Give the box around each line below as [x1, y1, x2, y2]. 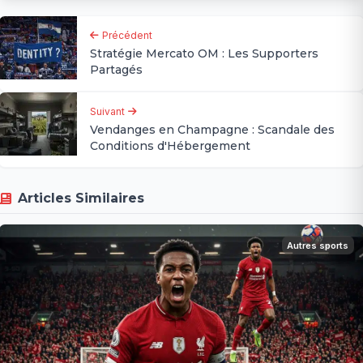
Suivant [90, 105, 126, 117]
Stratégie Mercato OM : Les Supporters [90, 45, 319, 61]
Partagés [90, 62, 143, 77]
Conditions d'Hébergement [90, 138, 251, 153]
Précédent [102, 28, 153, 41]
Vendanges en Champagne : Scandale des [90, 122, 335, 137]
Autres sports [287, 239, 349, 251]
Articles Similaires [18, 190, 145, 206]
